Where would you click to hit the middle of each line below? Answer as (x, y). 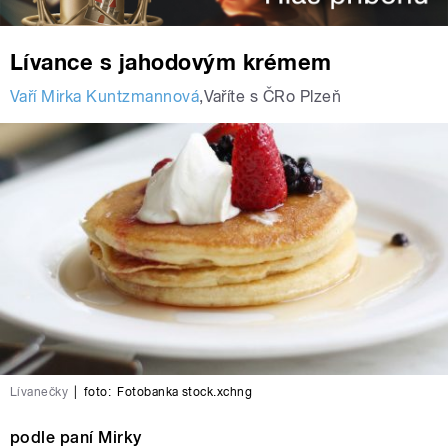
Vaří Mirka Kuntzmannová (105, 97)
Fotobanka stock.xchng (185, 392)
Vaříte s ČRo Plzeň (272, 97)
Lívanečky (39, 392)
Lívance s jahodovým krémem (171, 62)
